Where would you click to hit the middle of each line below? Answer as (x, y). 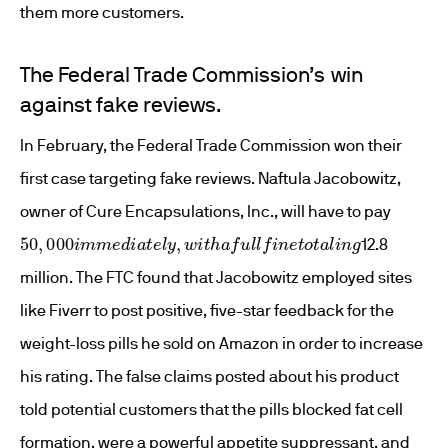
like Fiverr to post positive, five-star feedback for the (207, 310)
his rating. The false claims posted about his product (209, 376)
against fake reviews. (120, 104)
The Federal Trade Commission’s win (191, 74)
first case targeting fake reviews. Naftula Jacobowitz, (210, 178)
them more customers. (102, 12)
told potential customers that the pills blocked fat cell (211, 409)
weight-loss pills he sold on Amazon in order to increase (221, 343)
